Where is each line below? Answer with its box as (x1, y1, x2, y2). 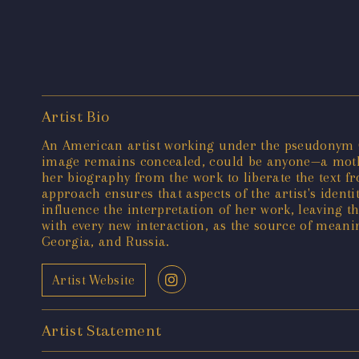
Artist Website (52, 272, 135, 288)
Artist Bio (42, 107, 110, 127)
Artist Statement (42, 321, 162, 341)
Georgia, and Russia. (42, 233, 170, 250)
